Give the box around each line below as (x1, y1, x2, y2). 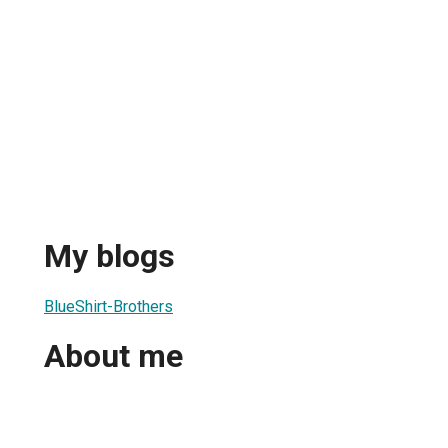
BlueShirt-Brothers (44, 296, 173, 316)
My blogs (44, 237, 175, 276)
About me (44, 337, 183, 376)
